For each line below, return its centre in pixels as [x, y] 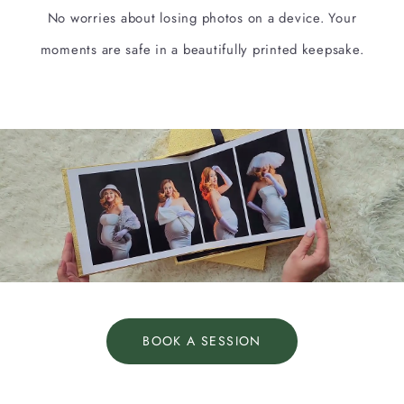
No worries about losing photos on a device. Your [202, 18]
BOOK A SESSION [202, 341]
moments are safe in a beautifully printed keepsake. [202, 50]
